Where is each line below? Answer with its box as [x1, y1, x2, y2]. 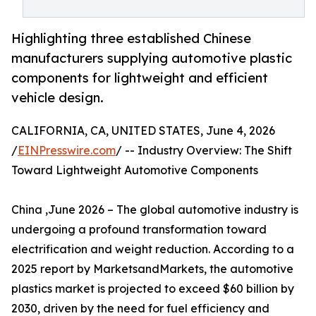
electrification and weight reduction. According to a [11, 242, 294, 257]
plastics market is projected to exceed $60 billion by [11, 281, 294, 296]
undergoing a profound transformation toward [11, 222, 267, 237]
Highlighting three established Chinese [11, 30, 251, 47]
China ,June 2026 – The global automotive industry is [11, 202, 298, 217]
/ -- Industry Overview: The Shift [116, 143, 292, 158]
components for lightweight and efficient [11, 70, 268, 86]
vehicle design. [11, 90, 104, 106]
